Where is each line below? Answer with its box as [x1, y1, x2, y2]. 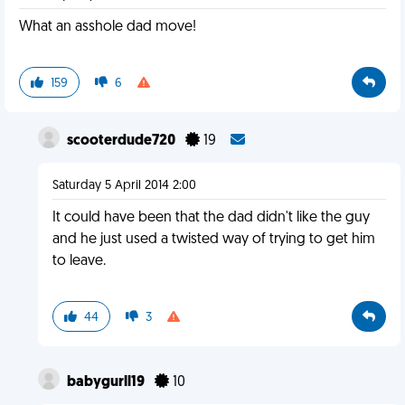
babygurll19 [66, 375, 147, 390]
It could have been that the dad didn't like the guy [52, 211, 370, 225]
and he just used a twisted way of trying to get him [52, 232, 375, 247]
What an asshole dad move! [19, 20, 196, 34]
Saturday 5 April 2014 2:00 [52, 179, 196, 193]
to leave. [52, 254, 106, 268]
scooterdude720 [66, 134, 178, 148]
